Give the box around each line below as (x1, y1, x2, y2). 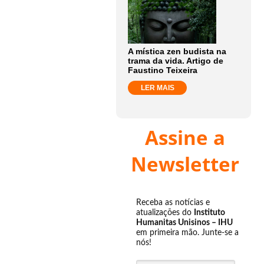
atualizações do (136, 209, 194, 217)
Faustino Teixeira (128, 65, 197, 75)
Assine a (145, 124, 225, 151)
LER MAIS (140, 84, 174, 92)
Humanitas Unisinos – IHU (136, 219, 233, 227)
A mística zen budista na (128, 47, 226, 56)
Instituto (194, 209, 225, 217)
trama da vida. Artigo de (128, 56, 223, 65)
